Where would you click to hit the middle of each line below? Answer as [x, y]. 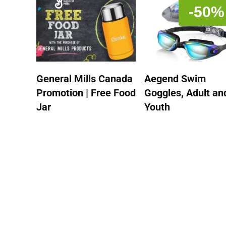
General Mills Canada [85, 79]
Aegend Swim [175, 79]
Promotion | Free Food [86, 93]
